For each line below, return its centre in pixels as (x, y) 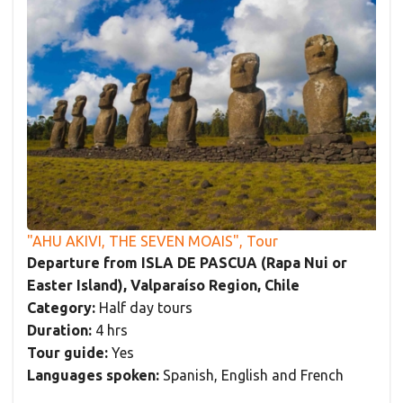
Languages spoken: (93, 376)
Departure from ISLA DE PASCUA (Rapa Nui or (187, 263)
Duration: (59, 331)
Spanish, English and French (251, 376)
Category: (61, 308)
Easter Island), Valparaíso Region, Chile (163, 286)
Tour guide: (67, 353)
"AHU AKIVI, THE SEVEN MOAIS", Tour (152, 242)
